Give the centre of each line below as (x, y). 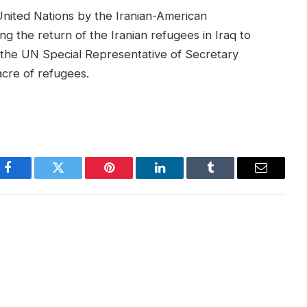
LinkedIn (181, 178)
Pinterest (130, 178)
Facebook (30, 178)
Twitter (75, 178)
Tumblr (228, 178)
